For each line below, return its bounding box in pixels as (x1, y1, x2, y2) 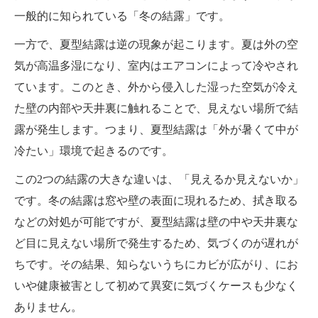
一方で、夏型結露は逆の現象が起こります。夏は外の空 (14, 38, 298, 50)
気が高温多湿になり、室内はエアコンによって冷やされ (14, 60, 298, 72)
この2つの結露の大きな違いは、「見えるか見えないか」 (14, 173, 304, 185)
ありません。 (14, 301, 82, 313)
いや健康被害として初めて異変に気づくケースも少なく (14, 280, 298, 292)
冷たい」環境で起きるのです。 (14, 145, 173, 157)
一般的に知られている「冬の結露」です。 (14, 10, 230, 22)
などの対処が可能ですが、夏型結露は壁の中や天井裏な (14, 216, 298, 228)
